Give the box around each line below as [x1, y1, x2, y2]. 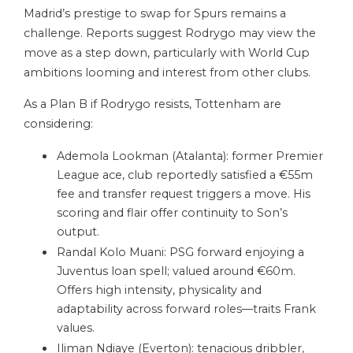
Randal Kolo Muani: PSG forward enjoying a [57, 245, 304, 260]
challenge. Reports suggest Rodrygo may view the [24, 26, 316, 41]
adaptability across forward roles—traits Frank [57, 302, 316, 317]
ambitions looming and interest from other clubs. [24, 65, 310, 80]
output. [57, 225, 99, 240]
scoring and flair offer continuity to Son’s [57, 206, 288, 221]
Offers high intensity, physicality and [57, 283, 262, 298]
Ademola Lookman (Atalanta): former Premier [57, 149, 323, 164]
